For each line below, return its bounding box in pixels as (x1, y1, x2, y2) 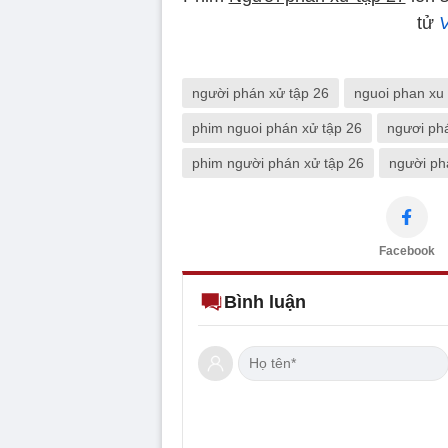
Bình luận (224, 291, 306, 312)
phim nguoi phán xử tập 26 (192, 119, 362, 136)
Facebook (379, 243, 435, 258)
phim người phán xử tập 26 (192, 154, 364, 171)
